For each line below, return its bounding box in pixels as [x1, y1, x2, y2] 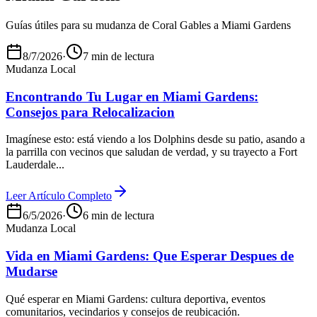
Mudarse [6, 264, 57, 279]
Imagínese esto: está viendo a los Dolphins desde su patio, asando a [6, 133, 305, 146]
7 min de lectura [83, 50, 154, 62]
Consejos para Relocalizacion [6, 104, 175, 120]
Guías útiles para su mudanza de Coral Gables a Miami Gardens [6, 18, 291, 31]
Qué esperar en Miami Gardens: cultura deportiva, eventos [6, 292, 265, 305]
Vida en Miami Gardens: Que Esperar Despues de [6, 248, 294, 264]
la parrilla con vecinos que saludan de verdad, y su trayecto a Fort [6, 146, 297, 158]
